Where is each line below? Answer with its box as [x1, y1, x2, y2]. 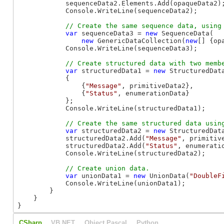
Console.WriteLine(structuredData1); [17, 104, 205, 112]
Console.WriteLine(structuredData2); [17, 149, 205, 157]
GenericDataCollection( [93, 36, 185, 44]
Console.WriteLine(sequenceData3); [17, 44, 197, 52]
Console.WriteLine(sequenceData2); [17, 6, 197, 14]
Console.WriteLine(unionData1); [17, 179, 185, 187]
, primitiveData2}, [121, 81, 193, 89]
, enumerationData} [117, 89, 189, 97]
